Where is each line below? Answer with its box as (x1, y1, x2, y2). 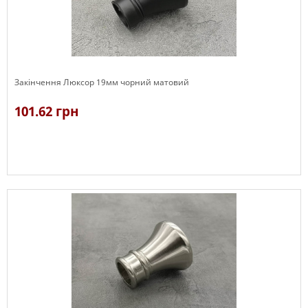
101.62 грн (14, 102, 79, 120)
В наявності (14, 175, 63, 188)
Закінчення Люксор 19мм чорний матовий (14, 76, 189, 88)
